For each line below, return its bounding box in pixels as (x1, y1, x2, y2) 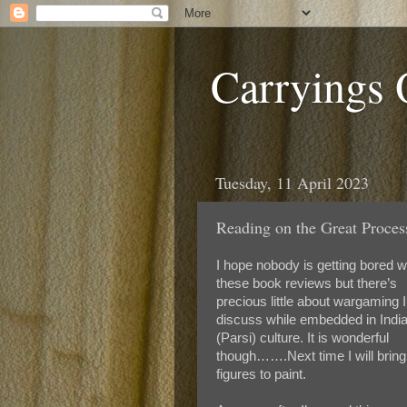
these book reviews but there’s (216, 275, 397, 291)
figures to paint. (216, 366, 306, 382)
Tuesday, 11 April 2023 (215, 171, 369, 194)
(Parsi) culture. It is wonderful (216, 330, 389, 345)
